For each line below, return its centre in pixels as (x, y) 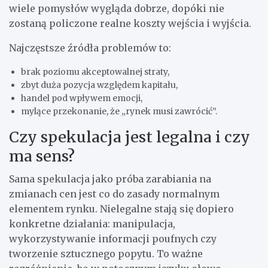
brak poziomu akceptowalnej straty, (95, 71)
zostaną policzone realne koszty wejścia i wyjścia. (130, 23)
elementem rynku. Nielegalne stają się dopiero (121, 208)
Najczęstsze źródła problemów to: (90, 48)
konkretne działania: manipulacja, (92, 223)
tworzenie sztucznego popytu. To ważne (106, 253)
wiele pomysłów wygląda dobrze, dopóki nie (117, 8)
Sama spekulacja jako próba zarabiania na (110, 179)
